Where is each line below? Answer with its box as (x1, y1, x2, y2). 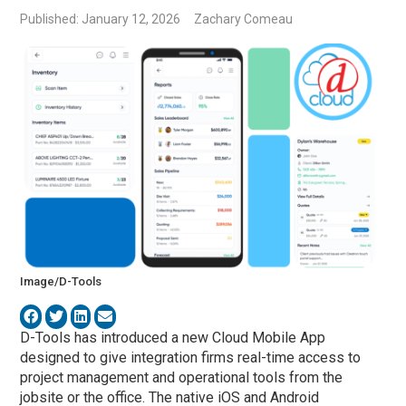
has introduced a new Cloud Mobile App (71, 328, 326, 346)
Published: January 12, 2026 (20, 12, 181, 27)
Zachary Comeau (194, 12, 294, 27)
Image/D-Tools (20, 274, 102, 288)
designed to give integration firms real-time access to (20, 348, 362, 366)
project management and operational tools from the (20, 368, 343, 386)
